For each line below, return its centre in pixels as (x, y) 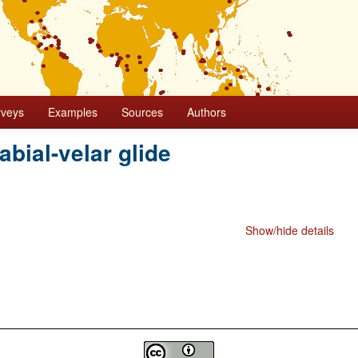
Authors (207, 112)
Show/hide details (290, 230)
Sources (142, 112)
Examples (73, 112)
